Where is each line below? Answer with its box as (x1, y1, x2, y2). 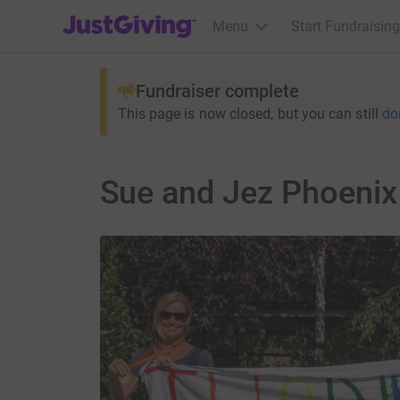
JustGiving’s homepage (62, 6, 209, 23)
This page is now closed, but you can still (117, 105, 379, 122)
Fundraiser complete (135, 80, 299, 102)
